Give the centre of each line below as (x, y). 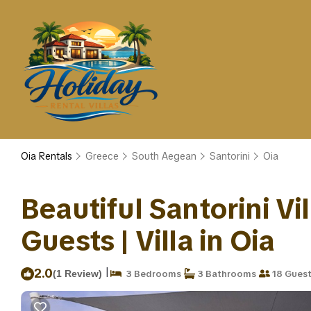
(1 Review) (77, 273)
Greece (102, 156)
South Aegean (164, 156)
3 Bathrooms (226, 274)
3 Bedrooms (151, 274)
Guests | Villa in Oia (148, 241)
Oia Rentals (48, 156)
